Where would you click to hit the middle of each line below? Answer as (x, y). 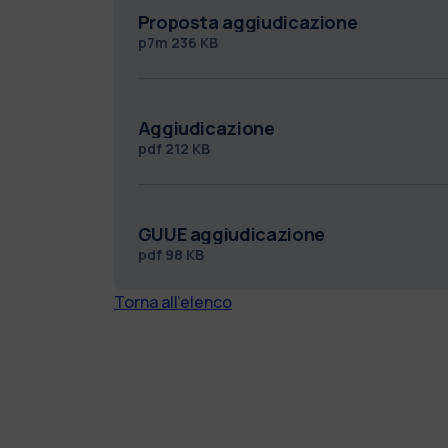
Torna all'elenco (172, 301)
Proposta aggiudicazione (247, 21)
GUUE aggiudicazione (231, 233)
